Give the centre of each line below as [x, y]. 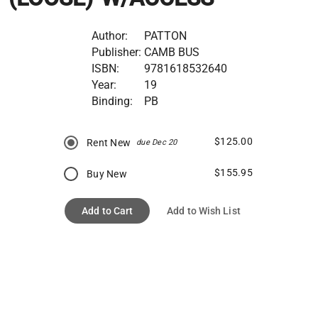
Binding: [112, 101]
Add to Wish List [204, 210]
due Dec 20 [157, 142]
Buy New [107, 174]
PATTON [165, 35]
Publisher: [116, 52]
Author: [109, 35]
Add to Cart [108, 210]
